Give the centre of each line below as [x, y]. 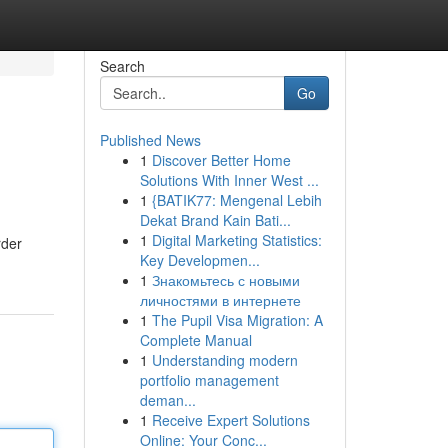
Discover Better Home [221, 160]
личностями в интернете [220, 300]
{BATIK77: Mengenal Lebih [236, 200]
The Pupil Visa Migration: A [237, 320]
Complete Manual [195, 340]
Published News [150, 140]
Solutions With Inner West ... [229, 180]
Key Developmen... [199, 260]
